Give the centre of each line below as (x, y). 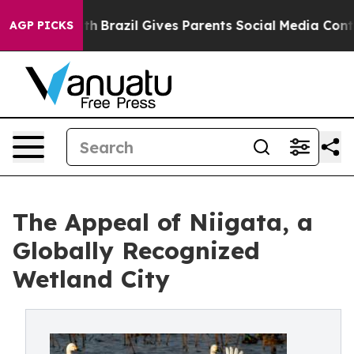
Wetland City (91, 279)
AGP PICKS (41, 25)
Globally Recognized (136, 250)
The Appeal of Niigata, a (163, 222)
